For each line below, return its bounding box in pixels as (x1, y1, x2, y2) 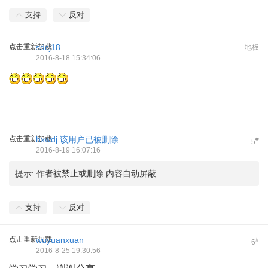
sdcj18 (36, 42, 60, 52)
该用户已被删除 (60, 135, 118, 144)
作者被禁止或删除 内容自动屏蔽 (36, 169, 156, 178)
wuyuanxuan (36, 235, 84, 245)
